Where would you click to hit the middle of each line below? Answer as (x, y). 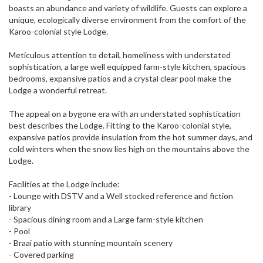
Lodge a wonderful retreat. (58, 90)
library (20, 208)
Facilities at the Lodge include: (64, 184)
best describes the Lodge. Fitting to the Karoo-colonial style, (120, 126)
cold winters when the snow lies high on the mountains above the (129, 149)
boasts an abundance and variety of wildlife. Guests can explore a (128, 8)
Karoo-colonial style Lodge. (58, 32)
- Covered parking (41, 255)
